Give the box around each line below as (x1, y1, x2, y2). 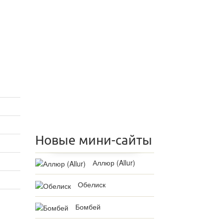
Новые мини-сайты (35, 133, 152, 147)
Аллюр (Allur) (93, 158, 135, 167)
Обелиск (78, 179, 106, 190)
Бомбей (75, 201, 101, 212)
